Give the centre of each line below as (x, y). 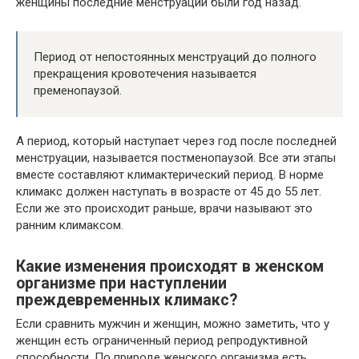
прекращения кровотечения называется (145, 74)
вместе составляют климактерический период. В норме (170, 175)
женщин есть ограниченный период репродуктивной (162, 341)
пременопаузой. (78, 91)
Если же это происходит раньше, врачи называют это (164, 209)
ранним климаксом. (70, 226)
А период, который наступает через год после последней (176, 141)
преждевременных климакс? (127, 300)
